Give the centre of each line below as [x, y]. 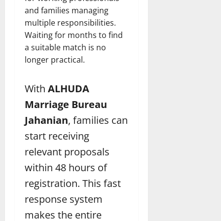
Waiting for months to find [74, 35]
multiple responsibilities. [70, 23]
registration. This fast [73, 184]
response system [64, 199]
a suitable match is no [65, 48]
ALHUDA [69, 89]
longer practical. [55, 60]
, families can [98, 120]
